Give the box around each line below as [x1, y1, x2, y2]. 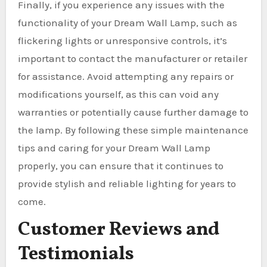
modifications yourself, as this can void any [17, 88, 219, 100]
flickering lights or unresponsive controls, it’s [17, 35, 227, 46]
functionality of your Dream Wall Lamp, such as [17, 17, 237, 29]
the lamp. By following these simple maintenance [17, 124, 249, 136]
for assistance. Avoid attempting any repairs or [17, 70, 234, 82]
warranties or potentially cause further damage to [17, 106, 249, 118]
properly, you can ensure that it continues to [17, 160, 223, 172]
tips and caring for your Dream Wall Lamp [17, 142, 210, 154]
